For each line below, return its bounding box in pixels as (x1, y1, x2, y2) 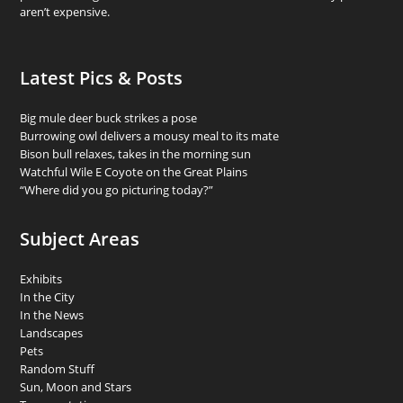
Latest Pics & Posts (20, 65, 184, 90)
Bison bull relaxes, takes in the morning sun (20, 145, 252, 162)
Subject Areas (20, 226, 140, 251)
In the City (20, 288, 76, 305)
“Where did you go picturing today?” (20, 181, 214, 198)
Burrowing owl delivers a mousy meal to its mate (20, 127, 280, 144)
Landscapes (20, 324, 84, 341)
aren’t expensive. (20, 3, 111, 20)
